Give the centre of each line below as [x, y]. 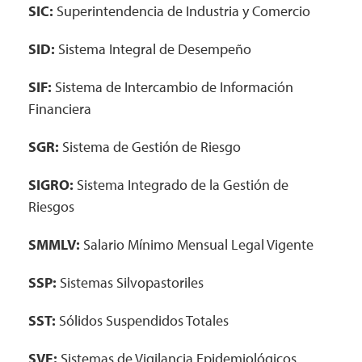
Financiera [60, 109]
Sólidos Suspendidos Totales [142, 320]
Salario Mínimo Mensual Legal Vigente [198, 244]
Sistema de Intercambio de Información [173, 87]
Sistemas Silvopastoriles [132, 282]
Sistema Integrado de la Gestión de [181, 185]
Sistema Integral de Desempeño [153, 49]
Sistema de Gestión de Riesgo [152, 147]
